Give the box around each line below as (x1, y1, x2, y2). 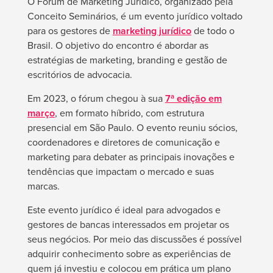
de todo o (191, 24, 235, 38)
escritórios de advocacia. (27, 68, 132, 82)
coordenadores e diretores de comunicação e (27, 135, 220, 150)
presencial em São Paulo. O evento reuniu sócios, (27, 121, 238, 135)
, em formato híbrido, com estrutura (54, 106, 204, 121)
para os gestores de (27, 24, 113, 38)
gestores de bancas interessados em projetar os (27, 218, 229, 232)
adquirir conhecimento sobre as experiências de (27, 247, 231, 261)
